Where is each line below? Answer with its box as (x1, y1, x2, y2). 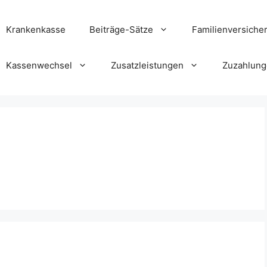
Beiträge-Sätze (89, 24, 153, 35)
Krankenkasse (6, 24, 66, 35)
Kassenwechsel (6, 60, 72, 71)
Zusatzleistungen (111, 60, 184, 71)
